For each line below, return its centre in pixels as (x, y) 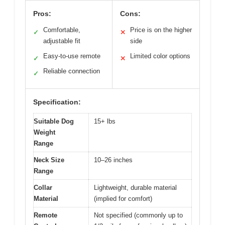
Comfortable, (62, 30)
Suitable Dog (54, 121)
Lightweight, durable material (135, 187)
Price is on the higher (161, 30)
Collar (43, 187)
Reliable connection (72, 71)
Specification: (57, 102)
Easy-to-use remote (72, 56)
